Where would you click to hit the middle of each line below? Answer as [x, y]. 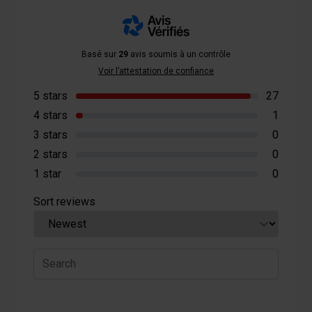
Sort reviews [64, 201]
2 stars [50, 154]
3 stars [50, 134]
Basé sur [100, 54]
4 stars [50, 115]
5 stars [50, 95]
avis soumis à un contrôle [179, 54]
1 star [47, 173]
